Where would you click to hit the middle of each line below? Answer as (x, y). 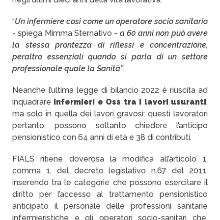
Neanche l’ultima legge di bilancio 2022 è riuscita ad (110, 90)
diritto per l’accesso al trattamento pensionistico (110, 194)
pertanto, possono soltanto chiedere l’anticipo (110, 125)
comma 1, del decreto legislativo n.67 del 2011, (110, 170)
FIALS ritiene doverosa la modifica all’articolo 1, (110, 159)
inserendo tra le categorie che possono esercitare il (110, 182)
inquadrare (33, 102)
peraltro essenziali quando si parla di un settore (110, 56)
